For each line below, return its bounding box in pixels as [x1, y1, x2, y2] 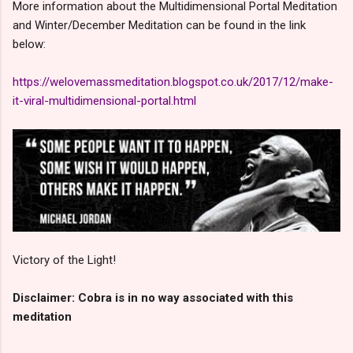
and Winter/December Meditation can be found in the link [13, 18, 306, 33]
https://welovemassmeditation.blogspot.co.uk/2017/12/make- [13, 75, 333, 90]
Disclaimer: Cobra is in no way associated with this [13, 290, 293, 305]
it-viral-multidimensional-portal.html [13, 94, 196, 109]
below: [13, 37, 46, 52]
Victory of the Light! [13, 252, 116, 267]
